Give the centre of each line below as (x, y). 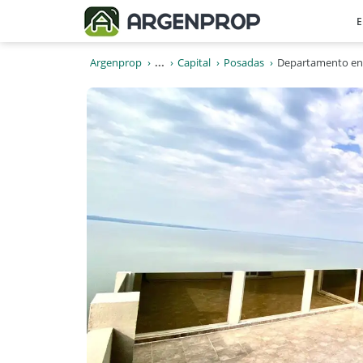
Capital (194, 62)
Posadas (244, 62)
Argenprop (116, 62)
